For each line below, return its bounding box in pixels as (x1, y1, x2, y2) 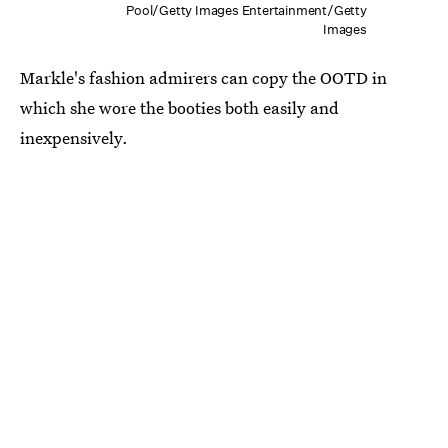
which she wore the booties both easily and (20, 95, 339, 119)
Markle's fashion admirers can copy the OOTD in (20, 65, 387, 89)
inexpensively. (20, 125, 128, 149)
